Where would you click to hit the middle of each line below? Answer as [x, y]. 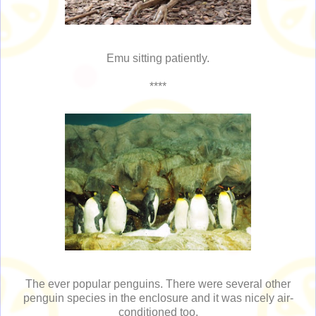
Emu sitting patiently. [158, 59]
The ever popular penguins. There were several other [158, 284]
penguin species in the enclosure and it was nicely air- [158, 298]
